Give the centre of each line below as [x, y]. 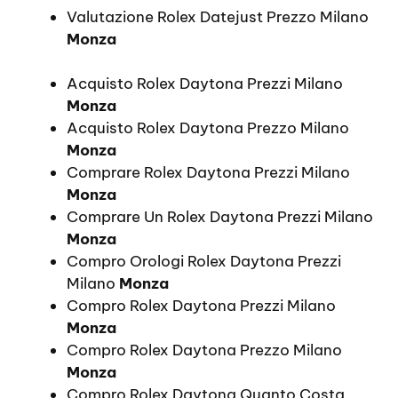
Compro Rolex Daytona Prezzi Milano [201, 306]
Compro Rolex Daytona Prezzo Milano [204, 350]
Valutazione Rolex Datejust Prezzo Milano [218, 16]
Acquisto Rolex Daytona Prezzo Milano [208, 128]
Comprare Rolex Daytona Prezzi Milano [208, 173]
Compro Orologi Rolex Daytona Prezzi [204, 262]
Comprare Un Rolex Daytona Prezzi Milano [220, 217]
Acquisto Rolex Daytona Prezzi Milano [205, 84]
